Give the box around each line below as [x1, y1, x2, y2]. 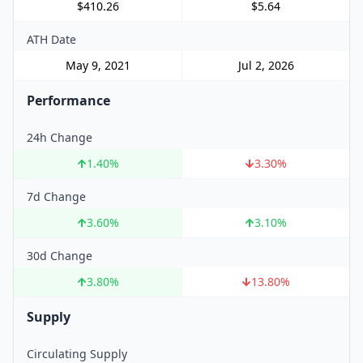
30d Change [27, 248, 92, 263]
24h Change [27, 130, 92, 145]
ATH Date [27, 32, 76, 47]
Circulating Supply [27, 346, 127, 361]
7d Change [27, 189, 86, 204]
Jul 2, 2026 [237, 58, 294, 73]
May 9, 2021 [65, 58, 130, 73]
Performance [27, 92, 110, 109]
